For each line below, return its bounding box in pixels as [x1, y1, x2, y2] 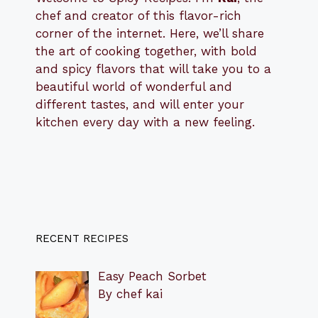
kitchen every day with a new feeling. [35, 115, 255, 130]
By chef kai [97, 287, 163, 302]
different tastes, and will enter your [35, 97, 244, 112]
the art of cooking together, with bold [35, 44, 257, 59]
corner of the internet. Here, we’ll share [35, 26, 264, 41]
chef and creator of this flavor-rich [35, 9, 241, 23]
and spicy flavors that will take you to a [35, 62, 271, 77]
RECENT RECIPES [35, 232, 128, 246]
